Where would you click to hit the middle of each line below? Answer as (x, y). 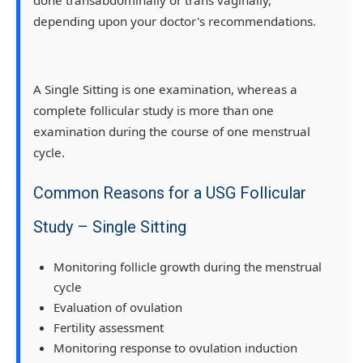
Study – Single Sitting (110, 226)
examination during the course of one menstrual (172, 131)
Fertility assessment (109, 327)
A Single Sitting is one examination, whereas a (165, 89)
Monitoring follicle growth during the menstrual (188, 266)
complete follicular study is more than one (154, 110)
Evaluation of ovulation (118, 307)
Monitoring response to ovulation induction (175, 347)
